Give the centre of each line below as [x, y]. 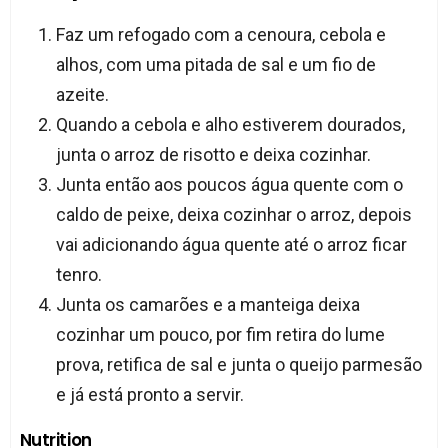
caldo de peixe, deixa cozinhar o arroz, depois [233, 214]
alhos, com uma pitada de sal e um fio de [215, 64]
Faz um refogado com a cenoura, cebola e [220, 34]
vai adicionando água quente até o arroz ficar [231, 244]
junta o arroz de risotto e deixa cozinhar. [213, 154]
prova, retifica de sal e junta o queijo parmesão [238, 364]
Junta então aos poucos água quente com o [229, 184]
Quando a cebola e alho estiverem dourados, [230, 124]
